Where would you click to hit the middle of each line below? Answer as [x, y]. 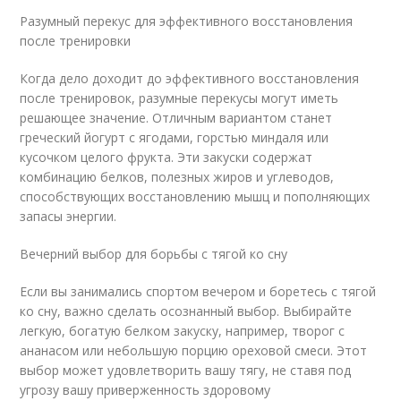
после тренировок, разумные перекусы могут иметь [179, 98]
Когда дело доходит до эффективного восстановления [190, 78]
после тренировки [76, 40]
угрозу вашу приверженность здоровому [145, 389]
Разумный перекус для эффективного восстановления [187, 21]
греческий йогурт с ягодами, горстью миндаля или [175, 137]
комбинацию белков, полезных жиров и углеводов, [177, 176]
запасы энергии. [68, 216]
